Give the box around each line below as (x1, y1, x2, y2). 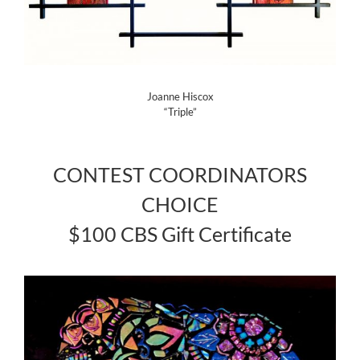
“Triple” (163, 105, 197, 119)
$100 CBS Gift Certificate (68, 222, 292, 247)
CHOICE (141, 192, 219, 217)
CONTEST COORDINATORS (53, 162, 307, 187)
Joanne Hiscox (146, 90, 214, 104)
